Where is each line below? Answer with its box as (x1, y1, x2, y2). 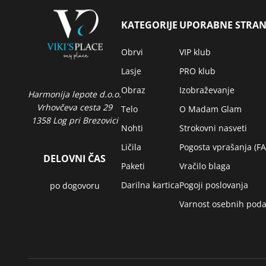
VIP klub (179, 46, 211, 58)
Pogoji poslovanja (179, 179, 248, 191)
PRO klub (179, 65, 216, 77)
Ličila (121, 141, 141, 153)
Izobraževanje (179, 84, 235, 96)
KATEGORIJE (121, 18, 178, 32)
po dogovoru (49, 180, 100, 192)
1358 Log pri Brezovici (31, 115, 118, 126)
